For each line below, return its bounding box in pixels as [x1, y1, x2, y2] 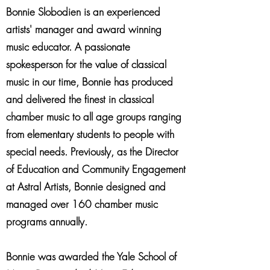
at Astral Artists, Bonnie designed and [6, 180, 166, 193]
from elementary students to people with [6, 127, 174, 141]
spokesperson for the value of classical [6, 57, 166, 71]
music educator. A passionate [6, 40, 130, 54]
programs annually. [6, 215, 90, 228]
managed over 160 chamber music [6, 197, 158, 211]
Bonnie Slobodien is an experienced [6, 5, 160, 19]
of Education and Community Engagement [6, 162, 186, 176]
